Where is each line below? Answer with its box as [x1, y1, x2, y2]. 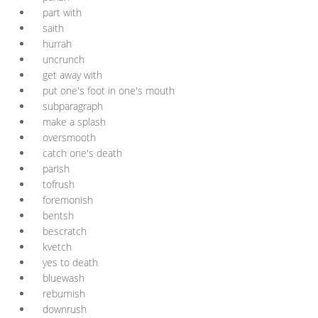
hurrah [43, 37, 72, 50]
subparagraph [43, 99, 103, 113]
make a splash [43, 115, 106, 128]
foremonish [43, 193, 93, 207]
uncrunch [43, 53, 84, 66]
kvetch [43, 240, 72, 253]
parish [43, 162, 70, 175]
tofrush [43, 177, 75, 191]
